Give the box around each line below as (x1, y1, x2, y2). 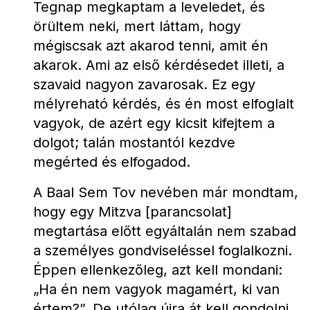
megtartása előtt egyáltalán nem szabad (33, 223, 296, 239)
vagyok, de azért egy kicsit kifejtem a (33, 115, 275, 131)
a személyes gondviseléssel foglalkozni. (33, 242, 292, 259)
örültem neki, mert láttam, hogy (33, 18, 241, 35)
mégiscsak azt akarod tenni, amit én (33, 37, 268, 54)
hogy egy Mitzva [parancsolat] (33, 203, 232, 220)
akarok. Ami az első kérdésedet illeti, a (33, 57, 284, 73)
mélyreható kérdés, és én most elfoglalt (33, 95, 294, 112)
